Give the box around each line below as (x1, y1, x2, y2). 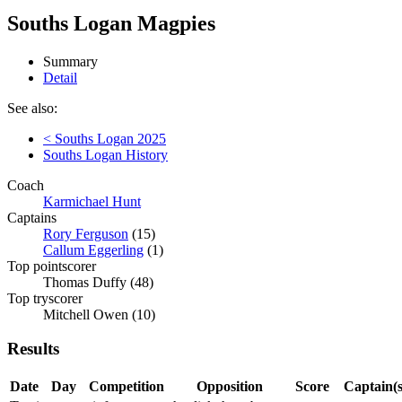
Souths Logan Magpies (7, 11, 215, 35)
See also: (7, 100, 57, 116)
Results (7, 339, 59, 359)
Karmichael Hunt (43, 193, 141, 209)
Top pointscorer (7, 258, 96, 274)
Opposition (197, 379, 263, 395)
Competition (89, 379, 164, 395)
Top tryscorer (7, 290, 83, 306)
